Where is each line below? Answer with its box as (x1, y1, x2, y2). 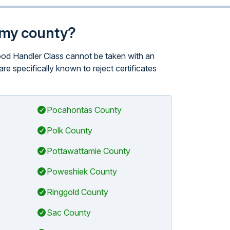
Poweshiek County (46, 166, 117, 177)
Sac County (46, 207, 91, 218)
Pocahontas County (46, 105, 122, 115)
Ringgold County (46, 187, 108, 197)
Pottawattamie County (46, 146, 130, 156)
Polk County (46, 125, 92, 136)
